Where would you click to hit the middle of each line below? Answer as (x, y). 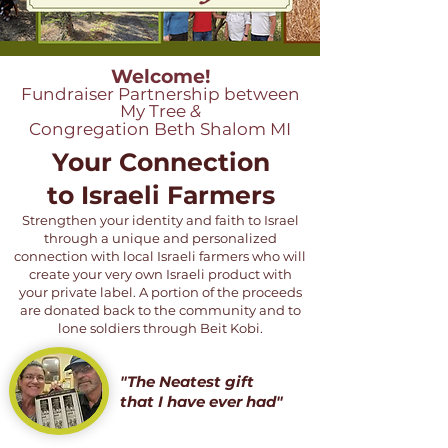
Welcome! (160, 76)
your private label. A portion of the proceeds (160, 292)
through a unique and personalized (160, 238)
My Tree (154, 111)
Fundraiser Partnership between (160, 94)
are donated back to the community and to (160, 310)
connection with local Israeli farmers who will (160, 256)
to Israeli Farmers (160, 195)
